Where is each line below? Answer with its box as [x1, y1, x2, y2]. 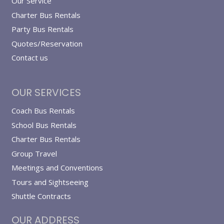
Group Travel [11, 148, 57, 158]
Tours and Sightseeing [11, 176, 88, 187]
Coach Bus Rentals [11, 105, 75, 116]
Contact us [11, 52, 48, 63]
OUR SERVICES [11, 85, 81, 100]
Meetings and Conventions [11, 162, 103, 173]
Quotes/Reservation [11, 38, 82, 48]
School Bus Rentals [11, 119, 76, 130]
